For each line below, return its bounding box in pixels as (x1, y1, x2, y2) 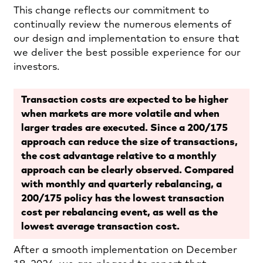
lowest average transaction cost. (21, 221, 180, 232)
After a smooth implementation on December (14, 245, 237, 255)
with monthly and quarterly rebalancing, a (21, 179, 222, 190)
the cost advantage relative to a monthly (21, 151, 217, 161)
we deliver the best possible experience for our (14, 48, 241, 58)
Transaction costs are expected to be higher (21, 95, 228, 105)
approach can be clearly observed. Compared (21, 165, 234, 176)
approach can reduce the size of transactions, (21, 137, 238, 147)
